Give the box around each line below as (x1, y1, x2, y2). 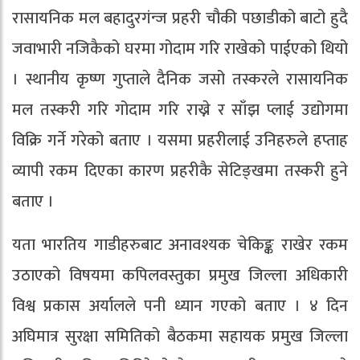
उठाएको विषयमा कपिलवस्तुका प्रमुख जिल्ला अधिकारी (12, 262, 348, 290)
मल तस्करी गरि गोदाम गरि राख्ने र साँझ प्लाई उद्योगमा (12, 96, 348, 125)
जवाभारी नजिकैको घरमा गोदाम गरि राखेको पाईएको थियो (12, 35, 348, 63)
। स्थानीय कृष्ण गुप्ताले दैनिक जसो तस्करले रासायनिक (12, 66, 348, 94)
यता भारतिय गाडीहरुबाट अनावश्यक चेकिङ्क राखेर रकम (12, 231, 348, 260)
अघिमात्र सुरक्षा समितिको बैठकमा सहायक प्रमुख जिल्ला (12, 323, 348, 351)
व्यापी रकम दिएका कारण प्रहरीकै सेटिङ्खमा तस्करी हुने (12, 157, 348, 186)
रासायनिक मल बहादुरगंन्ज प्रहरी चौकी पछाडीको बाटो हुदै (12, 5, 348, 33)
